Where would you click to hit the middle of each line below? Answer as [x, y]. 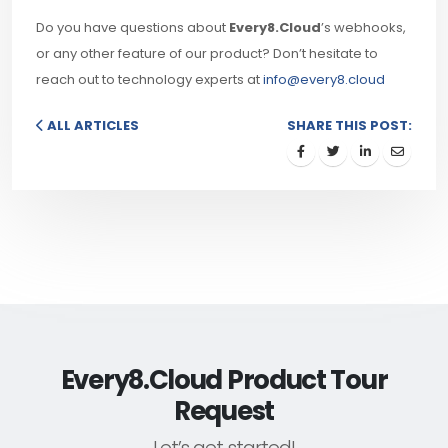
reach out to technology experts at [149, 79]
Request [224, 410]
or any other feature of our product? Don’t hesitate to [207, 53]
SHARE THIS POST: [349, 125]
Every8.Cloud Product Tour [224, 379]
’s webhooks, [363, 27]
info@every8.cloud [324, 79]
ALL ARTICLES [91, 125]
